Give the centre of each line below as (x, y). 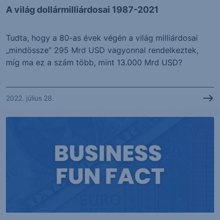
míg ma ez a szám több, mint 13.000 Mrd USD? (94, 62)
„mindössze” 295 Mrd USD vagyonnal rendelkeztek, (102, 50)
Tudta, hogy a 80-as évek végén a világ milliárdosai (102, 38)
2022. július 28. (30, 98)
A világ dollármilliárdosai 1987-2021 (82, 9)
